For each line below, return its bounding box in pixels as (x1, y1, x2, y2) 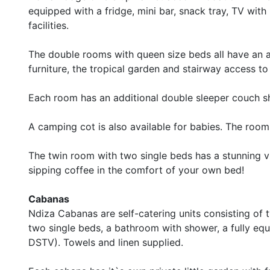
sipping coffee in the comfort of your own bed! (28, 164, 244, 176)
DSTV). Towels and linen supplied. (28, 236, 183, 248)
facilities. (28, 19, 69, 31)
